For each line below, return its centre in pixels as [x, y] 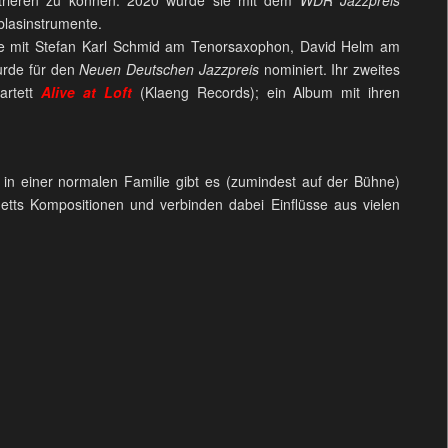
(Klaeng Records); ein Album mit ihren [270, 91]
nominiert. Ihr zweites [329, 68]
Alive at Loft [87, 91]
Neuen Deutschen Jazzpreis [169, 68]
